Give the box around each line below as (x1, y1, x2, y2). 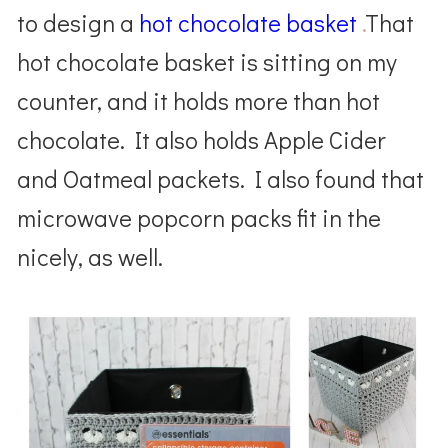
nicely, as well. (17, 240, 169, 272)
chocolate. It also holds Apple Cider (17, 123, 387, 155)
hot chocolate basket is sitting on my (17, 45, 398, 77)
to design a (17, 6, 140, 38)
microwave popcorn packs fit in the (17, 201, 382, 233)
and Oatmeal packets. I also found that (17, 162, 425, 194)
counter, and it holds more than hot (17, 84, 381, 116)
